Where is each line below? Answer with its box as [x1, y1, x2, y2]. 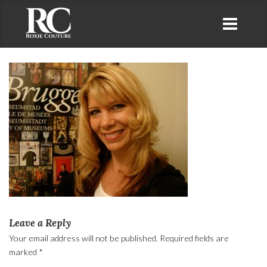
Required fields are [160, 233, 229, 243]
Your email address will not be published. [9, 233, 159, 243]
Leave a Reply [9, 216, 72, 229]
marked [9, 247, 39, 257]
